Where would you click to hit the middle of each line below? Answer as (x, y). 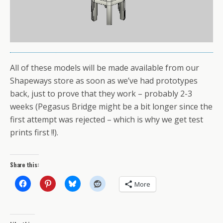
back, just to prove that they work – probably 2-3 (101, 93)
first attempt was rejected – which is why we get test (107, 119)
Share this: (25, 164)
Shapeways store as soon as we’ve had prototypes (104, 80)
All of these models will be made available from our (105, 67)
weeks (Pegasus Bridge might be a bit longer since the (111, 106)
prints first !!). (34, 132)
